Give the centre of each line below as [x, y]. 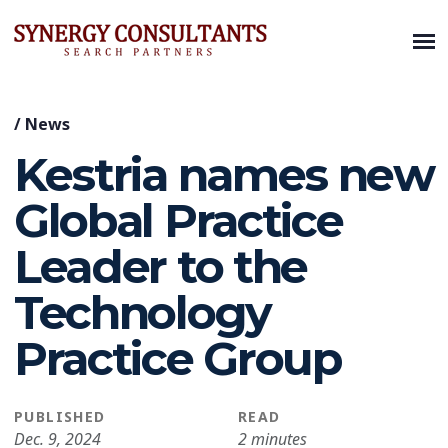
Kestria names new [224, 174]
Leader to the [160, 266]
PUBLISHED [60, 416]
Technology [142, 312]
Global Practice [178, 220]
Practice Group [177, 358]
